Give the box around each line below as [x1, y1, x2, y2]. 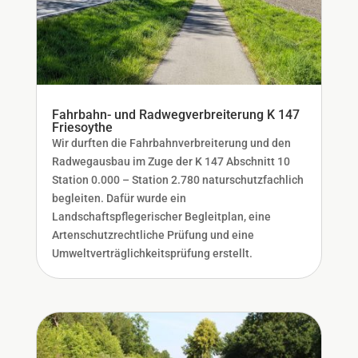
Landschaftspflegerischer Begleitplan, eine [51, 210, 271, 224]
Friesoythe [51, 120, 113, 136]
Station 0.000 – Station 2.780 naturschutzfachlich [51, 173, 304, 187]
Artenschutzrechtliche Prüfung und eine [51, 229, 254, 242]
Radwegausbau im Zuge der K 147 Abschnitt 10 [51, 155, 290, 169]
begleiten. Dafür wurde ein [51, 192, 186, 205]
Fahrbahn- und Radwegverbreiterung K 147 [51, 107, 300, 123]
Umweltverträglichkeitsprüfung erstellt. [51, 247, 253, 261]
